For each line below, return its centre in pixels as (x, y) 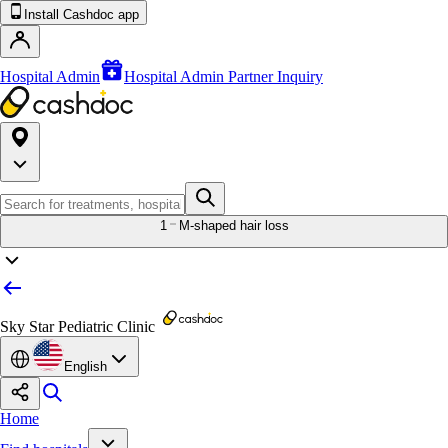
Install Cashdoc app (81, 14)
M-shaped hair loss (233, 225)
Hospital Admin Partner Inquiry (223, 76)
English (85, 366)
